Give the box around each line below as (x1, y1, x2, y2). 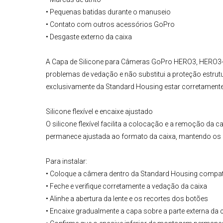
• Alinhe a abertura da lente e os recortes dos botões (46, 195, 208, 203)
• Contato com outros (46, 20, 116, 29)
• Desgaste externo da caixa (46, 33, 132, 41)
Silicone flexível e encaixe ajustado (46, 108, 153, 116)
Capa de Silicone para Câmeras (52, 58, 151, 66)
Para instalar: (46, 157, 87, 166)
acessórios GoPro (116, 20, 175, 29)
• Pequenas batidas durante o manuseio (46, 8, 171, 16)
